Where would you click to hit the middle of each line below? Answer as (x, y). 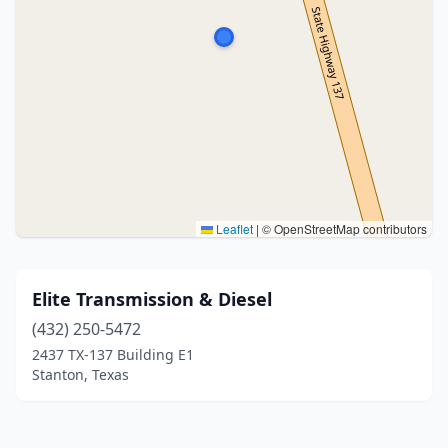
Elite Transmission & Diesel (152, 299)
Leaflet (233, 228)
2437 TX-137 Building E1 (113, 354)
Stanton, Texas (80, 374)
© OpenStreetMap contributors (343, 228)
